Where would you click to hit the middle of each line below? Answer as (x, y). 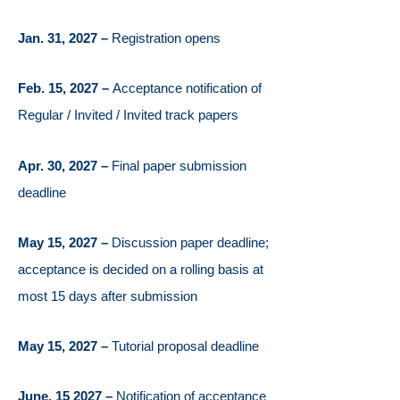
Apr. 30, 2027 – (65, 165)
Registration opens (166, 38)
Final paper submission (179, 165)
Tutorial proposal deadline (185, 346)
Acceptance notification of (187, 88)
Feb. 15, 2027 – (65, 88)
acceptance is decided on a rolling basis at (141, 269)
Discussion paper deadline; (190, 242)
